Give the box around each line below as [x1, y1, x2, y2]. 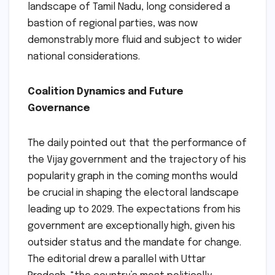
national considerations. [28, 51, 140, 62]
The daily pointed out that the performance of [28, 137, 247, 149]
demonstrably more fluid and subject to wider [28, 34, 242, 45]
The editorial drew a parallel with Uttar [28, 254, 206, 265]
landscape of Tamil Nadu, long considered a [28, 1, 230, 12]
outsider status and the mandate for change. [28, 237, 241, 248]
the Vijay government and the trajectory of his [28, 154, 246, 165]
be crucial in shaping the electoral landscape [28, 187, 239, 198]
